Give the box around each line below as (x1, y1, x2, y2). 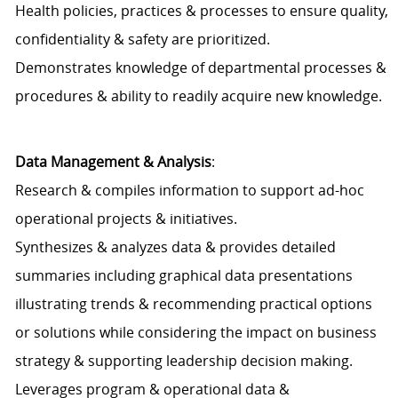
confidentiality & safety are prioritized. (14, 29, 270, 50)
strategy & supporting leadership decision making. (14, 351, 353, 371)
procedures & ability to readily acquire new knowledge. (14, 86, 382, 107)
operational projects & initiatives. (14, 209, 237, 229)
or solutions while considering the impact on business (14, 322, 377, 343)
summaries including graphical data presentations (14, 266, 353, 286)
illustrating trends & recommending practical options (14, 294, 372, 314)
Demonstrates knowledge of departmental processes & (14, 58, 386, 78)
